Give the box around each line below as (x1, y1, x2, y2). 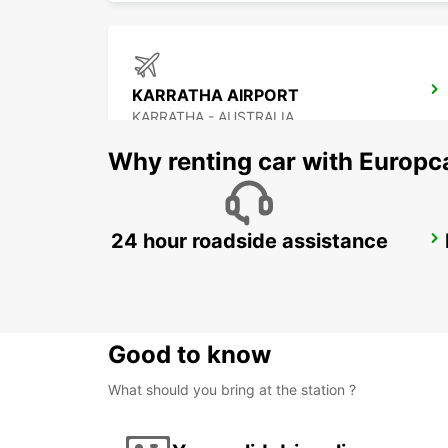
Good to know (108, 340, 271, 370)
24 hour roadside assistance (110, 229, 388, 254)
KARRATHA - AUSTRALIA (132, 108, 294, 126)
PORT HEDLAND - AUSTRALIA (132, 257, 331, 275)
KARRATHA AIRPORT (132, 85, 299, 106)
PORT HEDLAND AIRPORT (132, 234, 336, 255)
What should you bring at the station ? (108, 381, 356, 399)
